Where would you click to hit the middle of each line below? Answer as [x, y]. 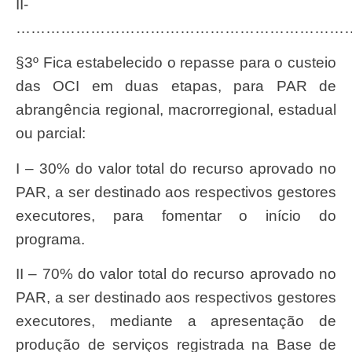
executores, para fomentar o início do [176, 215]
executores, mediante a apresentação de [176, 321]
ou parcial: [51, 134]
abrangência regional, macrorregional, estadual [176, 110]
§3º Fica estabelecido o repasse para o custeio [24, 63]
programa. [50, 239]
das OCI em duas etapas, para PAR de [176, 86]
